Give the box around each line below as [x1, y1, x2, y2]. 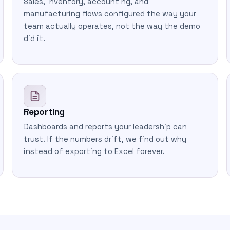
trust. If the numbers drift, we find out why [23, 135, 186, 144]
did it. [23, 34, 45, 43]
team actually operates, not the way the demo [23, 22, 200, 31]
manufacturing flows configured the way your [23, 9, 196, 18]
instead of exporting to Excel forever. [23, 147, 165, 156]
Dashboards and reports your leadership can [23, 122, 187, 131]
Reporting [23, 106, 65, 118]
